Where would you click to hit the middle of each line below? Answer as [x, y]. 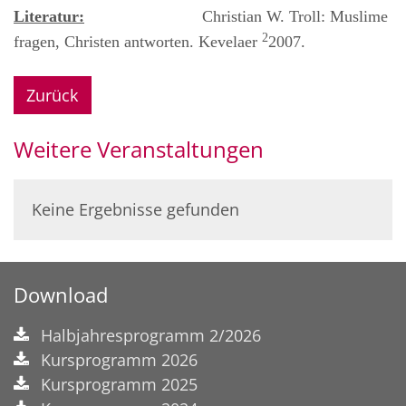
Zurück [53, 95]
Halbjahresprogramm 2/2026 [151, 335]
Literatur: [49, 17]
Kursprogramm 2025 [119, 384]
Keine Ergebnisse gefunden [135, 209]
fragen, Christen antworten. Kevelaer [138, 42]
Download [61, 295]
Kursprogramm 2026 [119, 359]
